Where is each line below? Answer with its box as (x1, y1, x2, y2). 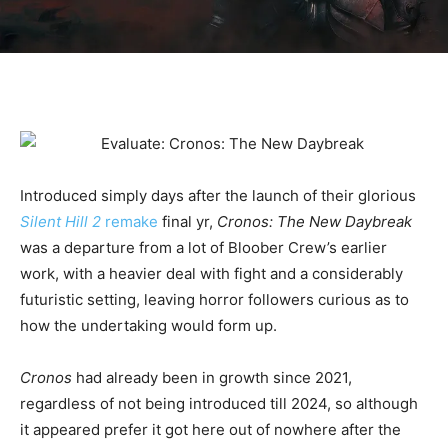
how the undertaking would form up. (20, 316, 277, 336)
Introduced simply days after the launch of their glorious (20, 186, 416, 206)
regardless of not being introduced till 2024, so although (20, 394, 418, 414)
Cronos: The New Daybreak (217, 212, 412, 232)
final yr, (158, 212, 217, 232)
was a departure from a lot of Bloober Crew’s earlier (20, 238, 387, 258)
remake (101, 212, 158, 232)
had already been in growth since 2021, (72, 368, 352, 388)
